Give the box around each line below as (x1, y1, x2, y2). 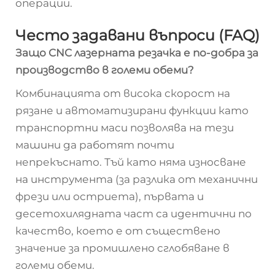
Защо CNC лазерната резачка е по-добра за (15, 47, 258, 59)
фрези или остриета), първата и (15, 190, 204, 203)
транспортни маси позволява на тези (15, 122, 234, 134)
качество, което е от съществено (15, 225, 220, 237)
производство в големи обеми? (15, 64, 194, 76)
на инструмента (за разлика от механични (15, 173, 258, 185)
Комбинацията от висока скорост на (15, 87, 230, 99)
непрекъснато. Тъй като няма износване (15, 156, 246, 168)
